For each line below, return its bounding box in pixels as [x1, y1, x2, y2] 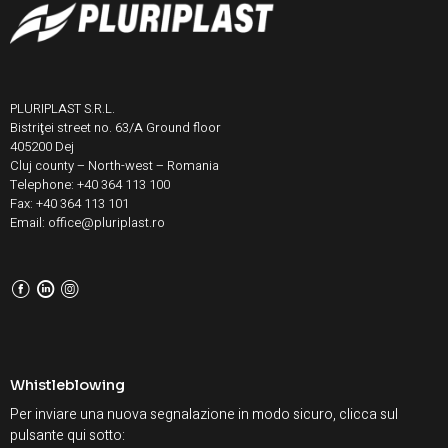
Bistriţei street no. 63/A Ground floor [10, 117, 221, 137]
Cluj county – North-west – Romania [10, 155, 219, 175]
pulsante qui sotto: [10, 424, 125, 446]
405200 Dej [10, 136, 74, 156]
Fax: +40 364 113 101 [10, 193, 129, 213]
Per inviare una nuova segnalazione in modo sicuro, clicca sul [10, 403, 398, 425]
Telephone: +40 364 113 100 [10, 174, 170, 194]
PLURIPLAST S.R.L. [10, 98, 115, 118]
